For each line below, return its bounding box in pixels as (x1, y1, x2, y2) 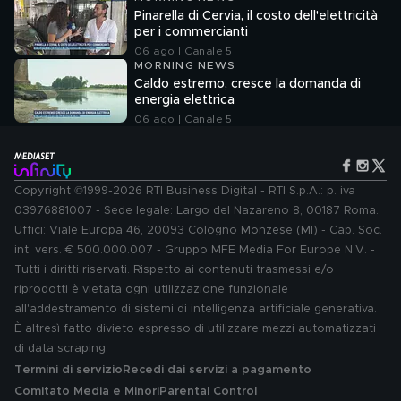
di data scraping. (14, 343, 108, 354)
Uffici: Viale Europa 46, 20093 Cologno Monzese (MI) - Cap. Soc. (14, 225, 382, 236)
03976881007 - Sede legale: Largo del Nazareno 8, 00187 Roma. (14, 205, 379, 217)
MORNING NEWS (134, 60, 235, 71)
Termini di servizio (14, 364, 123, 376)
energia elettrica (134, 94, 235, 107)
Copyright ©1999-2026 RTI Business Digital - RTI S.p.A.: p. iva (14, 185, 355, 197)
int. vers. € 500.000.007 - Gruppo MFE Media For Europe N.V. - (14, 244, 375, 256)
